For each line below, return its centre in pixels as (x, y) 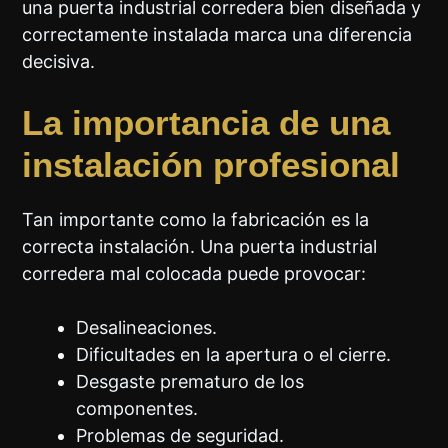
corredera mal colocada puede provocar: (194, 274)
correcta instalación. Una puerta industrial (200, 247)
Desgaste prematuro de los (190, 382)
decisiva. (59, 62)
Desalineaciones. (147, 328)
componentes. (137, 409)
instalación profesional (211, 165)
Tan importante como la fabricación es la (196, 220)
